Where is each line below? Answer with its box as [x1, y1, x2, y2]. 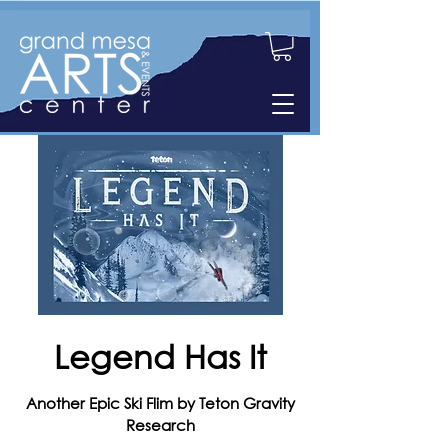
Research [125, 414, 195, 435]
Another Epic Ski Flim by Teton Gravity [25, 392, 295, 413]
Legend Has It [53, 335, 267, 375]
